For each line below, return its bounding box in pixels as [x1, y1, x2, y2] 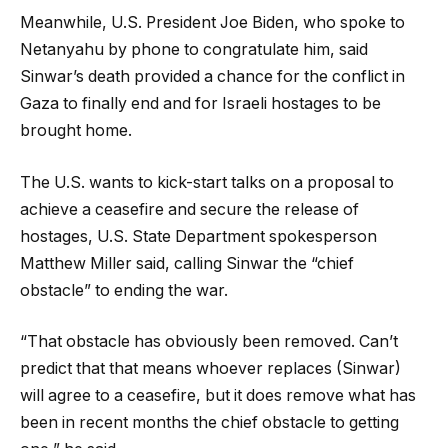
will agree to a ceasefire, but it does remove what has [20, 386, 416, 406]
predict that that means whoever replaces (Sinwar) [20, 359, 401, 379]
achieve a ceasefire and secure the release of [20, 199, 359, 219]
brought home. [20, 121, 132, 141]
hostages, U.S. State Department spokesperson [20, 226, 377, 246]
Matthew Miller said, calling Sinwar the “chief [20, 253, 354, 273]
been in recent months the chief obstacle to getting [20, 413, 399, 433]
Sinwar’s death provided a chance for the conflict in [20, 67, 405, 87]
